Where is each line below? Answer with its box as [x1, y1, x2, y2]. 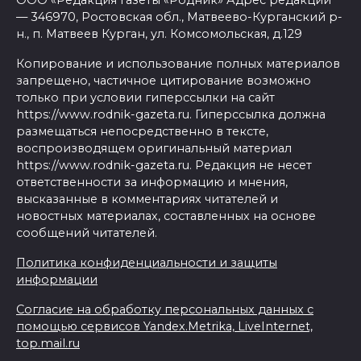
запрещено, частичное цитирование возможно [16, 73, 311, 89]
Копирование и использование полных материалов [16, 56, 340, 72]
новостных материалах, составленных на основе [16, 209, 316, 224]
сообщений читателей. [16, 226, 157, 241]
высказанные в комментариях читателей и [16, 192, 278, 207]
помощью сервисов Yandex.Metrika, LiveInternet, [16, 319, 313, 334]
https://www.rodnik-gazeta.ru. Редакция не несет [16, 158, 312, 173]
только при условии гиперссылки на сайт [16, 90, 275, 106]
